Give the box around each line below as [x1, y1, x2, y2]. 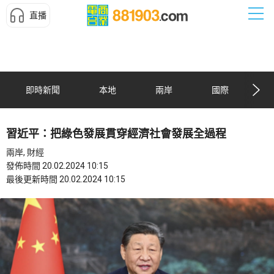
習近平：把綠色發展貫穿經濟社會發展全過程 [6, 127, 226, 140]
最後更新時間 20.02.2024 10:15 [6, 174, 125, 184]
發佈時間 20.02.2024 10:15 [6, 161, 108, 171]
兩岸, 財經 [6, 147, 44, 157]
